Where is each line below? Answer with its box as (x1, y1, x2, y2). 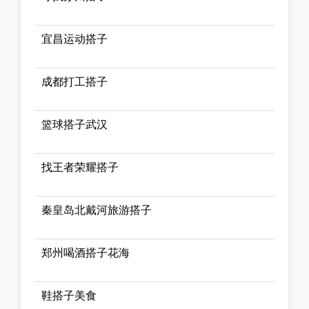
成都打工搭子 (41, 75, 108, 88)
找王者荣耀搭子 (41, 161, 119, 173)
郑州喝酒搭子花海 (41, 246, 130, 259)
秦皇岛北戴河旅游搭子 (41, 203, 152, 216)
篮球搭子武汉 (41, 118, 108, 130)
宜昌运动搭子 (41, 32, 108, 45)
